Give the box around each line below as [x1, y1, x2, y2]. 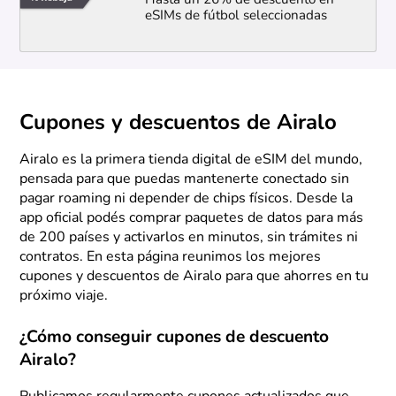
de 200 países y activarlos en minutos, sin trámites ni [19, 230, 359, 245]
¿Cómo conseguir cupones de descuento [19, 329, 330, 346]
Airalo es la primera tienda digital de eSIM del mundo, [19, 152, 363, 167]
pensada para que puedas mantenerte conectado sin [19, 171, 350, 187]
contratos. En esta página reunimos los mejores [19, 249, 322, 264]
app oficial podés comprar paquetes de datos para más [19, 210, 364, 225]
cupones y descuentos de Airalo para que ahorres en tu [19, 269, 369, 284]
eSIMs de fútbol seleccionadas [144, 9, 327, 23]
